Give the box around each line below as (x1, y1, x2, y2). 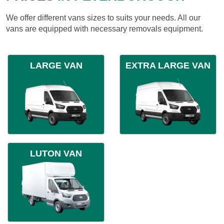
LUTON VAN (30, 148, 82, 158)
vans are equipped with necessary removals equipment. (6, 24, 203, 33)
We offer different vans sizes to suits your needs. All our (6, 13, 200, 22)
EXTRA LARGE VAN (125, 60, 210, 70)
